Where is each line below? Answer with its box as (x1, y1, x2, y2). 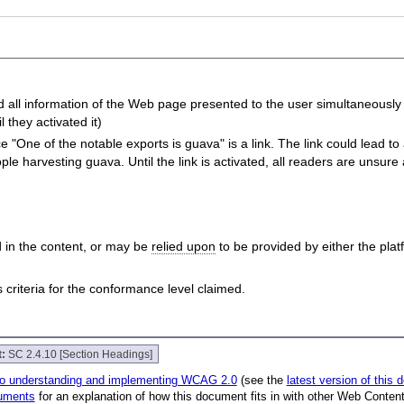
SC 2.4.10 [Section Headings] (8, 348, 153, 361)
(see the (236, 373, 287, 388)
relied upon (151, 238, 216, 253)
